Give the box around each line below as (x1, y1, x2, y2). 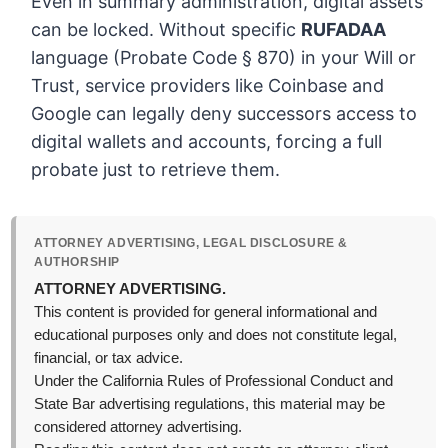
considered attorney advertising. (34, 419, 243, 436)
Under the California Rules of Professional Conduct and (34, 373, 394, 390)
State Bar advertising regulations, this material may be (34, 396, 386, 413)
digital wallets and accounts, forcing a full (31, 131, 383, 153)
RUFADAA (301, 19, 387, 41)
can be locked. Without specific (31, 19, 302, 41)
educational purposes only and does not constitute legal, (34, 327, 398, 344)
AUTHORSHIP (34, 255, 121, 270)
